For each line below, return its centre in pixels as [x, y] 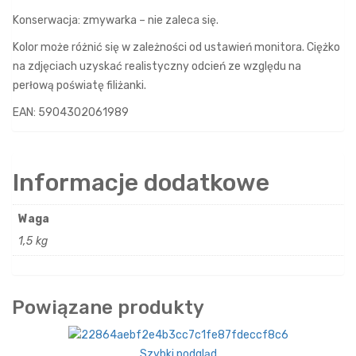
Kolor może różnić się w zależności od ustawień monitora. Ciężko [176, 47]
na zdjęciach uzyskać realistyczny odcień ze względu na [157, 66]
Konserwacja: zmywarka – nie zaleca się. [116, 20]
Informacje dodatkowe [141, 183]
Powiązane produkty [108, 307]
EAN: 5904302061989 [71, 112]
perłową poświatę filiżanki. [79, 85]
